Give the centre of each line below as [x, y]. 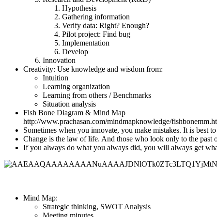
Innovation [59, 60]
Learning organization [76, 86]
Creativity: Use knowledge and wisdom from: [93, 69]
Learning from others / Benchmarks [97, 95]
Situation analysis [69, 104]
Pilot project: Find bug [96, 34]
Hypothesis [79, 8]
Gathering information [96, 16]
